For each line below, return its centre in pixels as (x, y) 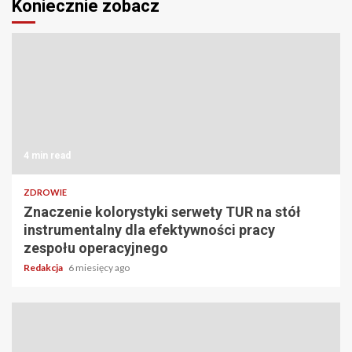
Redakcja (44, 268)
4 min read (47, 156)
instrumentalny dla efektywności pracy (149, 230)
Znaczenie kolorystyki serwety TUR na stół (162, 212)
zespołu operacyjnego (96, 248)
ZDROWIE (45, 192)
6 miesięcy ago (99, 268)
